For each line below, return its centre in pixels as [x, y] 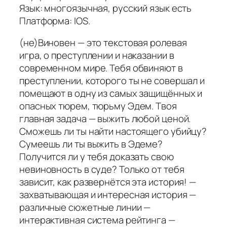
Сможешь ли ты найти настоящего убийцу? [113, 131]
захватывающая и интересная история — [108, 195]
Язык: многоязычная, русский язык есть [106, 8]
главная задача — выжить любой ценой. [105, 119]
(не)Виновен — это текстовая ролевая [103, 43]
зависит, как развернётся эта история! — [108, 182]
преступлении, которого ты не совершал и [112, 81]
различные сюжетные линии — [85, 207]
